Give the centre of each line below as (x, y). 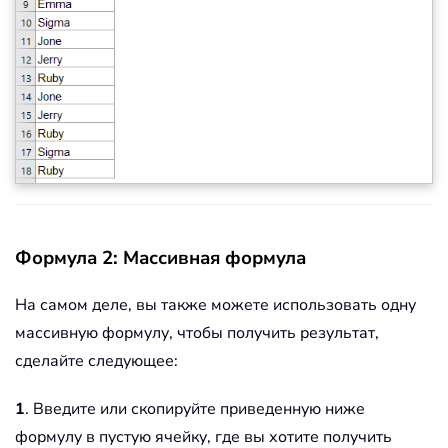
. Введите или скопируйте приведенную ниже (195, 409)
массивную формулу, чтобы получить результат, (197, 333)
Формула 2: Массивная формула (160, 258)
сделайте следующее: (96, 361)
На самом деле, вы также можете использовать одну (215, 305)
